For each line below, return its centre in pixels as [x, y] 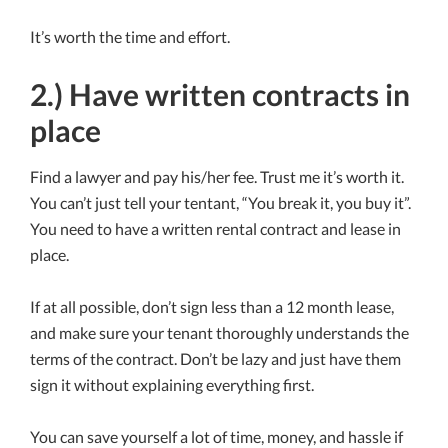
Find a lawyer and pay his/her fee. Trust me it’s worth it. [217, 177]
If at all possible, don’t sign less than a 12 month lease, [212, 307]
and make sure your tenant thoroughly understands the [219, 333]
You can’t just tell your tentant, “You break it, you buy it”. [220, 203]
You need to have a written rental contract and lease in [215, 229]
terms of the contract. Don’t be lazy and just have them [215, 359]
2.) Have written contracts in [220, 94]
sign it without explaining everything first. [172, 385]
